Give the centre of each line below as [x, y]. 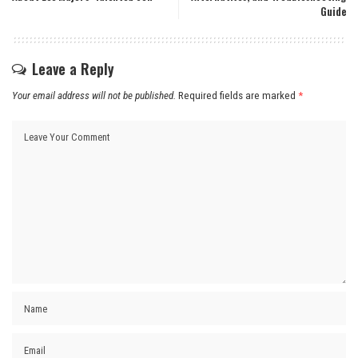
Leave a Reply [73, 68]
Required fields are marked [238, 95]
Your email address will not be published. [94, 95]
